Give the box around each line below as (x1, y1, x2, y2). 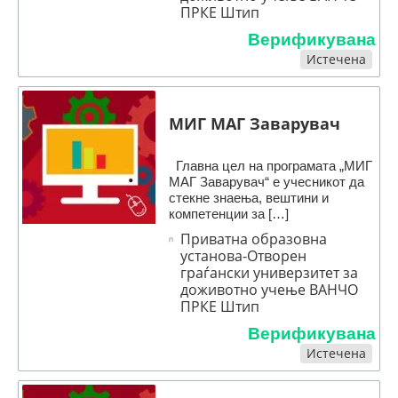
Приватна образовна (180, 229, 328, 250)
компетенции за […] (169, 206, 289, 222)
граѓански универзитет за (180, 263, 359, 283)
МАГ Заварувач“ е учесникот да (169, 174, 364, 190)
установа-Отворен (180, 246, 307, 267)
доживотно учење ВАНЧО (180, 280, 359, 300)
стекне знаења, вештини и (169, 190, 329, 206)
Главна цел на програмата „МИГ (169, 158, 372, 174)
